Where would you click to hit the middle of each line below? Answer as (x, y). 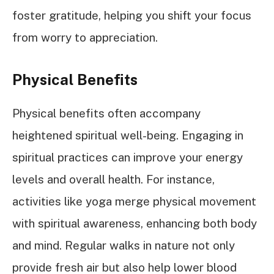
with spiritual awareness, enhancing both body (135, 223)
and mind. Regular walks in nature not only (124, 245)
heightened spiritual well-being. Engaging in (128, 135)
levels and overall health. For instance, (113, 179)
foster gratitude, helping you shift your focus (132, 16)
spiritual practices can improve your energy (128, 157)
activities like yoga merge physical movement (134, 201)
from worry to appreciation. (85, 38)
